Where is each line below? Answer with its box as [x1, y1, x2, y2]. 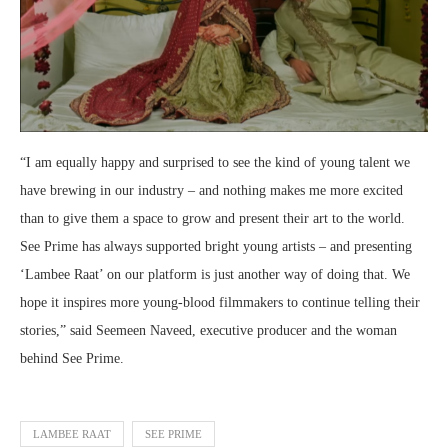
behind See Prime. [20, 351, 124, 367]
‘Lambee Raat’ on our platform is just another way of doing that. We [20, 267, 410, 283]
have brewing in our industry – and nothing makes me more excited [20, 183, 403, 199]
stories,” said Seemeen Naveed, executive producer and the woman [20, 323, 397, 339]
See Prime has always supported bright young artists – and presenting [20, 239, 412, 255]
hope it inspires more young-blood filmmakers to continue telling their [20, 295, 420, 311]
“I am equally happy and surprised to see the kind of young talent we [20, 155, 410, 171]
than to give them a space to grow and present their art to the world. [20, 211, 405, 227]
